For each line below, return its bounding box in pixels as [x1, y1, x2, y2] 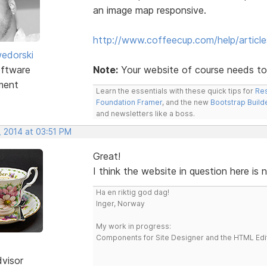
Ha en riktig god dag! [95, 187, 169, 197]
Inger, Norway [95, 198, 145, 208]
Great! [92, 150, 120, 162]
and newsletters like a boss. [95, 108, 195, 118]
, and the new [162, 97, 210, 107]
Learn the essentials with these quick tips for [95, 86, 255, 95]
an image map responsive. [92, 4, 206, 16]
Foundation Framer [95, 97, 162, 107]
